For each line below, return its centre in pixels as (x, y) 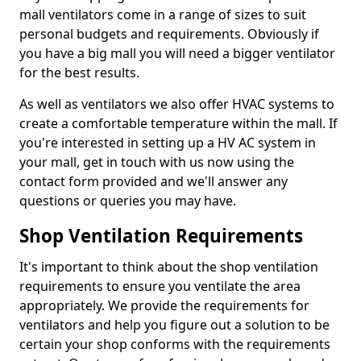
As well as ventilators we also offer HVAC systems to (177, 104)
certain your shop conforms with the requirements (175, 344)
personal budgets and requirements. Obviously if (169, 34)
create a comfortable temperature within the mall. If (178, 123)
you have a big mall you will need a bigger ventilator (177, 53)
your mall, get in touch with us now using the (157, 162)
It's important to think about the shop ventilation (169, 267)
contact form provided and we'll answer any (154, 181)
